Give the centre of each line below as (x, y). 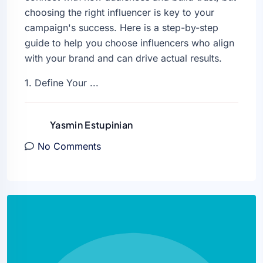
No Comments (69, 146)
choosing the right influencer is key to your (119, 13)
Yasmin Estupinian (92, 124)
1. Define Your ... (62, 83)
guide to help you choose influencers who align (129, 43)
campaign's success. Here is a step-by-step (122, 28)
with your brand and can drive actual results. (123, 58)
